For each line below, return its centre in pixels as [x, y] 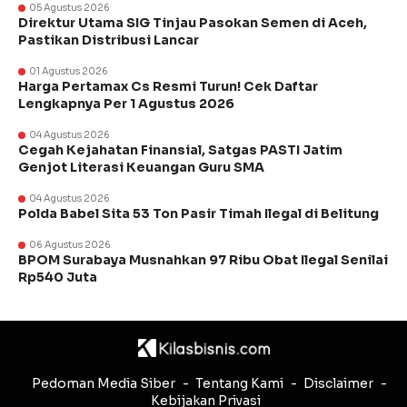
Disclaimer [338, 384]
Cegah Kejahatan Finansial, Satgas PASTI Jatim [180, 150]
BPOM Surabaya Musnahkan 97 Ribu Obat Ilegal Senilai [203, 260]
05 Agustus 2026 [69, 8]
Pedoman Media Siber [103, 384]
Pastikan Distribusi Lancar [109, 40]
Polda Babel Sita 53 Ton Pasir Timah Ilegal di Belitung [199, 214]
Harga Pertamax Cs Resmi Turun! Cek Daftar [168, 87]
